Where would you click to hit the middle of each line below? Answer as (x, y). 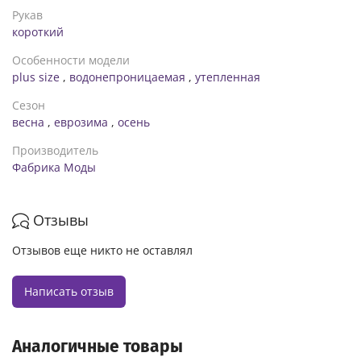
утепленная (228, 77)
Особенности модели (71, 60)
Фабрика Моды (54, 168)
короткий (38, 32)
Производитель (55, 151)
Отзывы (61, 220)
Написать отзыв (69, 292)
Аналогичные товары (98, 346)
